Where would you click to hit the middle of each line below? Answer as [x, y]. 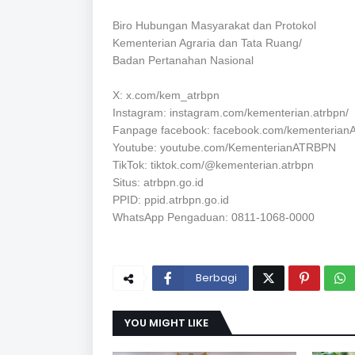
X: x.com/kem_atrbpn [166, 95]
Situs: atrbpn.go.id [158, 183]
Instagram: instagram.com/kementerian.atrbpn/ [231, 113]
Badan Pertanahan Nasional [183, 61]
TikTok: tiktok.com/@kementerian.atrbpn [213, 165]
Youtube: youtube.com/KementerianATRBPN [224, 148]
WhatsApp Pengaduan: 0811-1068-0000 [214, 218]
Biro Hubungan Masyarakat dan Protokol [214, 26]
